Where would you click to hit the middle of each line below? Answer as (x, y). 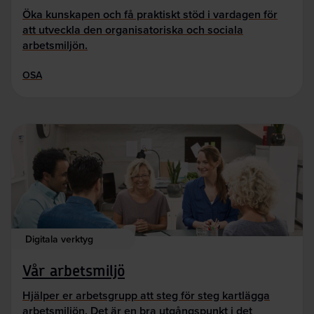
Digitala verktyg (59, 239)
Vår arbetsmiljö (74, 272)
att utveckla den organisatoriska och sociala (133, 30)
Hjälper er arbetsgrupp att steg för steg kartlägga (146, 295)
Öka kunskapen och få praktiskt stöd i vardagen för (150, 15)
